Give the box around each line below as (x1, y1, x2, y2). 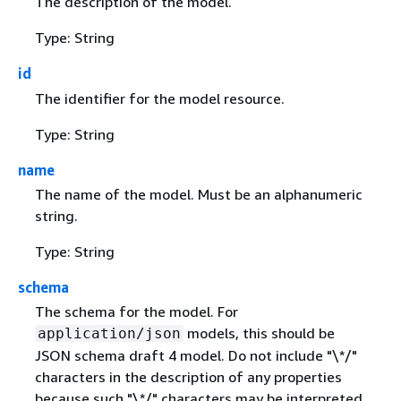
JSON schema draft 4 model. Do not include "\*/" (34, 346, 357, 364)
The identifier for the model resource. (34, 89, 285, 107)
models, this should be (183, 323, 335, 342)
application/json (37, 324, 181, 342)
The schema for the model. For (34, 302, 238, 320)
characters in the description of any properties (34, 367, 342, 386)
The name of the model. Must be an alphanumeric (34, 184, 363, 203)
